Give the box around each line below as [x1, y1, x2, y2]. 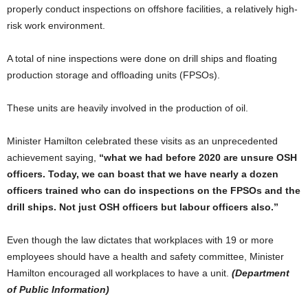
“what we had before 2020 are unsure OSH [99, 151, 297, 163]
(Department [232, 267, 289, 278]
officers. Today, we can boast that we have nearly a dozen [7, 168, 278, 179]
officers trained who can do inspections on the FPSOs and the [7, 184, 300, 196]
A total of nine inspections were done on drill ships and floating [7, 52, 277, 64]
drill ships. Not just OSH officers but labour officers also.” [7, 201, 278, 212]
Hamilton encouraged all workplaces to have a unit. [7, 267, 232, 278]
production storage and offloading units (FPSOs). [7, 69, 220, 80]
